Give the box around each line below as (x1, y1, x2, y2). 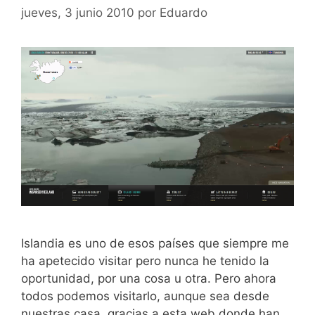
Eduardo (160, 6, 207, 20)
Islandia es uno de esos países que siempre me (21, 236, 289, 250)
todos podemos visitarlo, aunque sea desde (21, 288, 269, 303)
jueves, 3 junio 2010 (21, 6, 134, 20)
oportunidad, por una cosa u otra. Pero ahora (21, 271, 276, 285)
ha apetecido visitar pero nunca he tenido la (21, 253, 269, 268)
